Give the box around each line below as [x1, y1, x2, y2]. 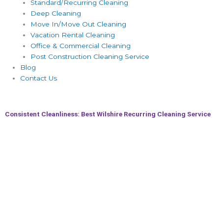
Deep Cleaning [30, 9, 81, 18]
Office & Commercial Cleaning [30, 42, 131, 50]
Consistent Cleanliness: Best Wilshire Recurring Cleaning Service [5, 110, 211, 118]
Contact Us [20, 74, 57, 82]
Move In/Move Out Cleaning [30, 20, 126, 28]
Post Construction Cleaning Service [30, 53, 149, 61]
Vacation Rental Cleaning [30, 31, 115, 39]
